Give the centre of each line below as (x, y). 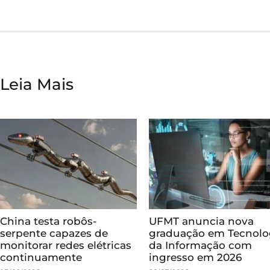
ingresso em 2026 (196, 257)
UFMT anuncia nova (202, 221)
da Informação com (201, 245)
